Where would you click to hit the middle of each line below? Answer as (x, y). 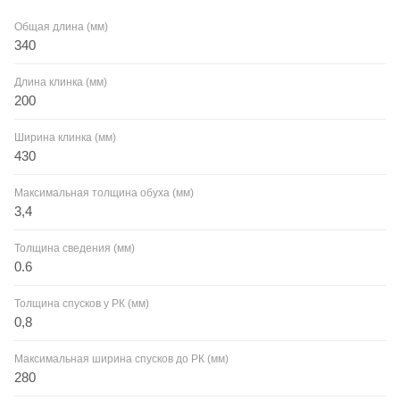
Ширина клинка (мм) (65, 137)
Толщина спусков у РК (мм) (82, 303)
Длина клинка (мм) (61, 82)
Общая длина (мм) (61, 26)
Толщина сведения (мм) (75, 248)
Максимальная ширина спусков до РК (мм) (121, 358)
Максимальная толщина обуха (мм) (104, 192)
